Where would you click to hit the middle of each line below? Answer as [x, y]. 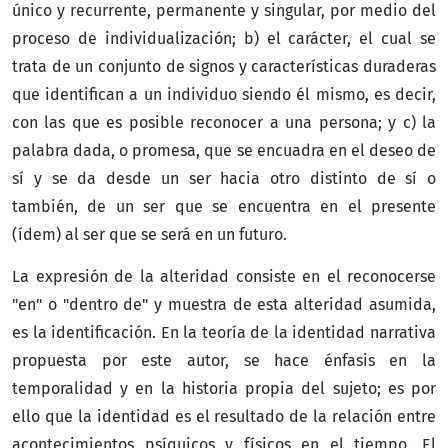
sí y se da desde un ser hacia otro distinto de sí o [224, 178]
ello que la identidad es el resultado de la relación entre [224, 416]
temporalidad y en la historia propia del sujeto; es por [224, 388]
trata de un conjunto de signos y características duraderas [224, 66]
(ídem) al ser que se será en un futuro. [149, 234]
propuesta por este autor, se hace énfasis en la [224, 360]
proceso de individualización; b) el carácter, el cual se [224, 38]
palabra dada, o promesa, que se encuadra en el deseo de [224, 150]
